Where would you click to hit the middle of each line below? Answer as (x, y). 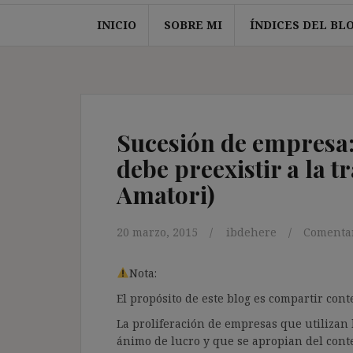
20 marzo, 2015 (157, 232)
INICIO (116, 24)
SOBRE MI (193, 24)
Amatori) (166, 194)
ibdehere (251, 232)
